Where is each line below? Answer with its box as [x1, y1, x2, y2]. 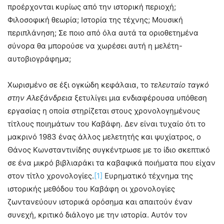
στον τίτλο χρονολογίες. [7, 171, 94, 181]
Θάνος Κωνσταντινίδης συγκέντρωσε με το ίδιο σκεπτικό [7, 145, 210, 155]
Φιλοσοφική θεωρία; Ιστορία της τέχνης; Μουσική [7, 15, 183, 25]
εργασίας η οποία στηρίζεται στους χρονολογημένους [7, 106, 200, 116]
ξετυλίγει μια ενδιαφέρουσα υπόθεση [72, 93, 207, 103]
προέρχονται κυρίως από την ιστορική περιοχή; [7, 2, 176, 12]
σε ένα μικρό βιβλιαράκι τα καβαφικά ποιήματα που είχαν [7, 158, 215, 168]
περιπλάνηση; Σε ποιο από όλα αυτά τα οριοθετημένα [7, 28, 198, 38]
